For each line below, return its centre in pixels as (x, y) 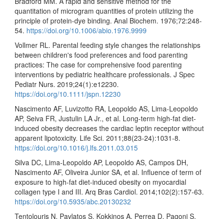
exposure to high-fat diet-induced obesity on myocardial (100, 182)
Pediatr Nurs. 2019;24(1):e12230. (67, 84)
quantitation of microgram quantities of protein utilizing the (104, 11)
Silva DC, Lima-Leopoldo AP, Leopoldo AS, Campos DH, (101, 162)
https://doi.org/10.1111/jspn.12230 (68, 94)
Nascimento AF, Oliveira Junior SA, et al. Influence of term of (108, 172)
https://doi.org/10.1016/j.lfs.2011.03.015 (76, 148)
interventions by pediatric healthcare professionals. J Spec (105, 74)
